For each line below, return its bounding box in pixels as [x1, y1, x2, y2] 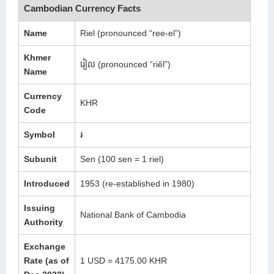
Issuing [24, 202, 55, 213]
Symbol [24, 129, 55, 139]
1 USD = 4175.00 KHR [80, 255, 167, 265]
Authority [24, 217, 63, 227]
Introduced [24, 178, 70, 188]
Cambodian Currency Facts [24, 2, 141, 13]
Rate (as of [24, 255, 69, 265]
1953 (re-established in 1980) [80, 178, 194, 188]
